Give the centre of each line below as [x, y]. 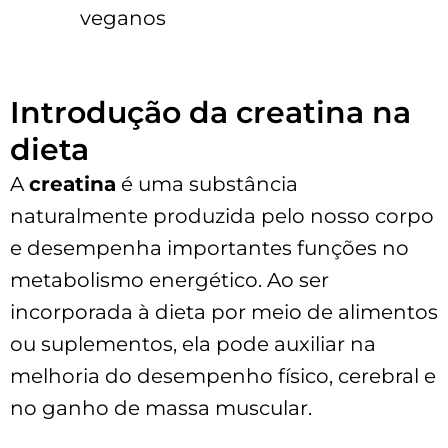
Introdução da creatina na [210, 112]
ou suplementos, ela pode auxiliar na [193, 343]
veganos [123, 17]
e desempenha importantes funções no [209, 247]
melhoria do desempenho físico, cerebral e [223, 375]
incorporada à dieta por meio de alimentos [224, 311]
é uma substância [207, 183]
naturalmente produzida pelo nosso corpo [222, 215]
